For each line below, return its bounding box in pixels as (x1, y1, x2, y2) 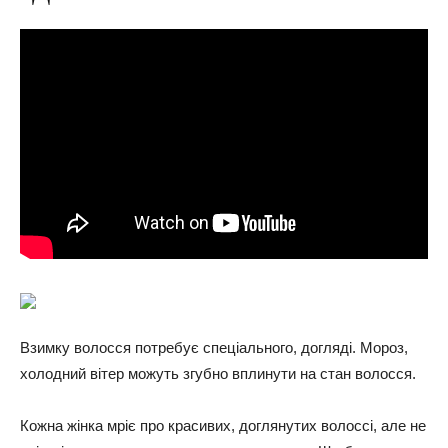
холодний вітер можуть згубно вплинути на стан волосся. (20, 364, 416, 382)
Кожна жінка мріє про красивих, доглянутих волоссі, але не (20, 416, 426, 434)
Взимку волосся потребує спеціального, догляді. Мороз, (20, 338, 408, 356)
